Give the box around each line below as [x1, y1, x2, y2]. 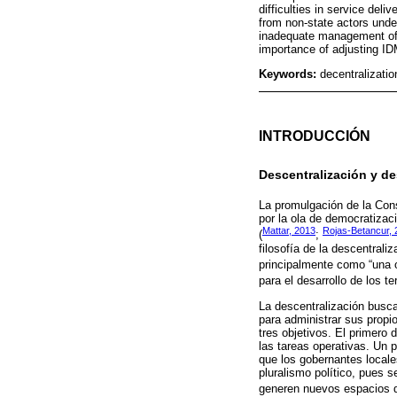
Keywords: [259, 66, 320, 81]
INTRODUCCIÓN [259, 128, 370, 144]
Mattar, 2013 [262, 225, 315, 237]
